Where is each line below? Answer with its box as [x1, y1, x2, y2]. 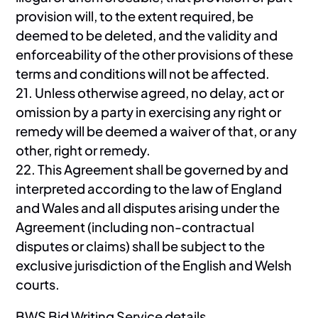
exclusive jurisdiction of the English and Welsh [16, 256, 292, 273]
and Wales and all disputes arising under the [16, 199, 280, 216]
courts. [16, 275, 60, 292]
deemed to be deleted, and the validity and [16, 26, 278, 43]
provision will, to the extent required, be [16, 7, 254, 24]
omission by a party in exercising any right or [16, 103, 282, 120]
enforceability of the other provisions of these [16, 45, 294, 62]
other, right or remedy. [16, 141, 151, 158]
